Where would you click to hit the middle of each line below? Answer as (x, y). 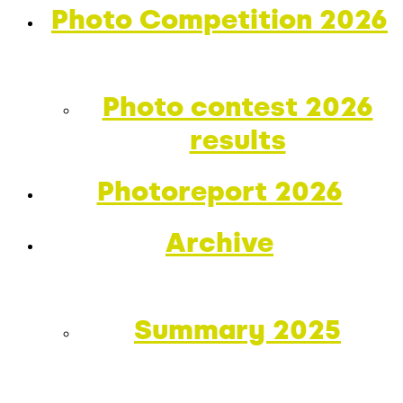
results (237, 140)
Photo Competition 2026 (219, 19)
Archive (219, 242)
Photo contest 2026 (237, 107)
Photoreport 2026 (219, 191)
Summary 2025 (237, 330)
